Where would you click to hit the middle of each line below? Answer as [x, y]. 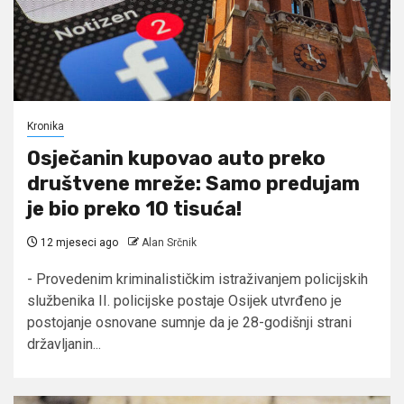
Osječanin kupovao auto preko [176, 158]
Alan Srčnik [169, 242]
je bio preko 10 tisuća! [134, 208]
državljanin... [64, 344]
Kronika [46, 126]
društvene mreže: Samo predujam [193, 183]
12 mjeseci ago [78, 242]
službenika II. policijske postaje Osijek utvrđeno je [184, 300]
